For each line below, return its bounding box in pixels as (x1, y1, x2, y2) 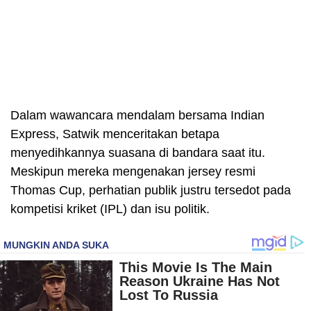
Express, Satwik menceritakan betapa (10, 126, 219, 141)
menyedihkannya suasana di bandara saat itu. (10, 145, 265, 160)
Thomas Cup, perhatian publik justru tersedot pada (10, 183, 291, 197)
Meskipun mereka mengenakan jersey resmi (10, 164, 255, 178)
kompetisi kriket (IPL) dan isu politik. (10, 201, 210, 216)
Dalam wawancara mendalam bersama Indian (10, 108, 264, 122)
